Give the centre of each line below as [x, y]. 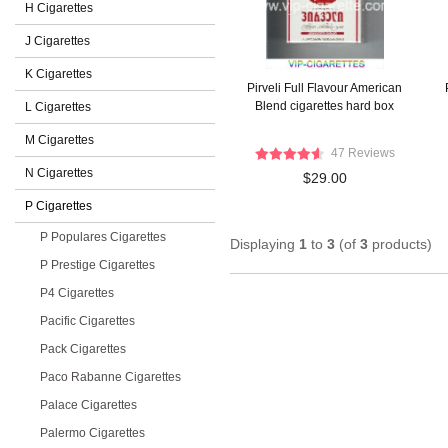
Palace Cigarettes [88, 405]
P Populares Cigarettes [103, 237]
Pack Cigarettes [83, 349]
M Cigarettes [59, 140]
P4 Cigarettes [77, 293]
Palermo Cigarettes [92, 433]
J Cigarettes [57, 41]
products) [400, 244]
